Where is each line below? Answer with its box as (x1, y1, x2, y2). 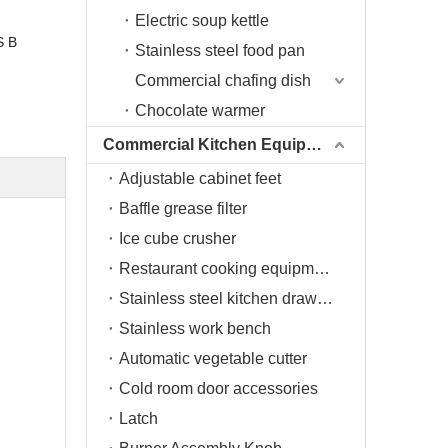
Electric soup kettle (135, 12, 269, 29)
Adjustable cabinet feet (119, 170, 281, 187)
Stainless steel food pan (135, 42, 305, 59)
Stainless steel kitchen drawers (317, 290, 333, 307)
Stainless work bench (119, 320, 271, 337)
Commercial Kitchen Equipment (306, 136, 322, 153)
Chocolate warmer (135, 102, 265, 119)
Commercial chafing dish (135, 72, 311, 89)
